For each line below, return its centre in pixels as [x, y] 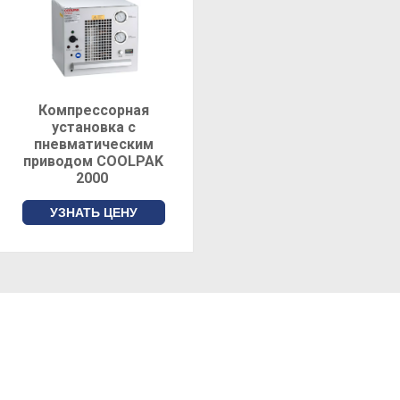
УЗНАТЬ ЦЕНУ [93, 213]
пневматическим [93, 145]
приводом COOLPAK [94, 162]
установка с [93, 128]
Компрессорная [93, 111]
